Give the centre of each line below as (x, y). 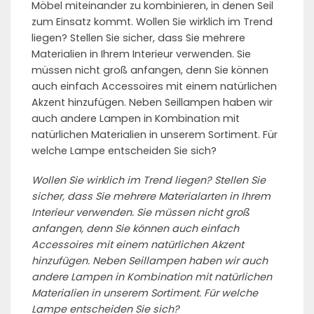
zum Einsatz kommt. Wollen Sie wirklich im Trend (152, 21)
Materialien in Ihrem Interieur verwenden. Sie (141, 54)
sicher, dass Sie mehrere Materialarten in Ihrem (151, 196)
